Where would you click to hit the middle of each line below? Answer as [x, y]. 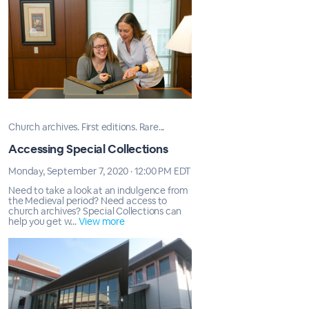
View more [101, 221]
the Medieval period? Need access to [88, 201]
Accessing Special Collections [88, 149]
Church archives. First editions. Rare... [87, 127]
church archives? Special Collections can [95, 211]
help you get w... [43, 221]
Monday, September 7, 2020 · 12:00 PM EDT [100, 171]
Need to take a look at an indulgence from [98, 190]
